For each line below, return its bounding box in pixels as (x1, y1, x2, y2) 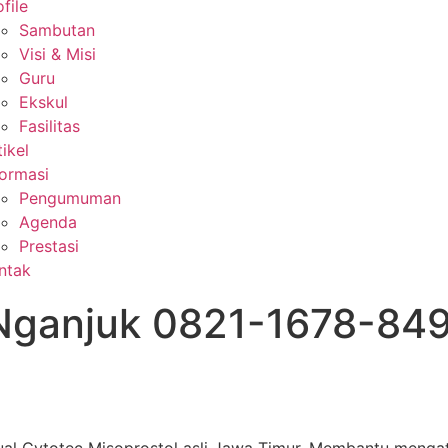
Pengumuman (19, 188, 121, 208)
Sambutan (19, 20, 95, 40)
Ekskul (19, 92, 68, 112)
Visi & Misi (19, 44, 96, 64)
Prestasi (19, 236, 79, 256)
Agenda (19, 212, 77, 232)
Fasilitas (19, 116, 80, 136)
